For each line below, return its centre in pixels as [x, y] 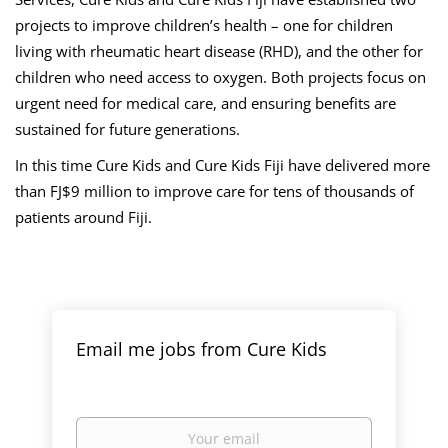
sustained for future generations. [127, 129]
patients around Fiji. [83, 217]
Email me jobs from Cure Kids [202, 349]
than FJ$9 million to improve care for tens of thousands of [214, 191]
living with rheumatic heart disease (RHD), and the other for [219, 51]
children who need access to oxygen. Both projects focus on [220, 77]
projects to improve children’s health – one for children [204, 25]
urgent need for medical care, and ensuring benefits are [205, 103]
